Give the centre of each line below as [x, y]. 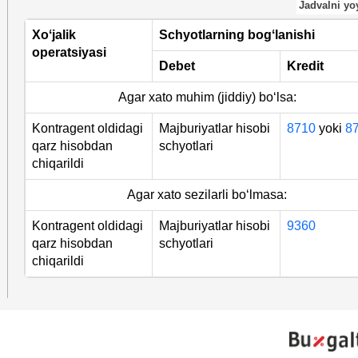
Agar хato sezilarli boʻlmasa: [207, 195]
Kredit [305, 66]
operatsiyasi [69, 52]
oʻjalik [58, 35]
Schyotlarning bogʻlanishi [237, 35]
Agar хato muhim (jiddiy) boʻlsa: [207, 97]
